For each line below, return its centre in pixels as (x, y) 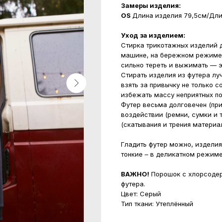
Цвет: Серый (141, 194)
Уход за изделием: (153, 35)
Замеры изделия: (151, 5)
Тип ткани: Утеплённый (157, 204)
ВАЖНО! (135, 174)
